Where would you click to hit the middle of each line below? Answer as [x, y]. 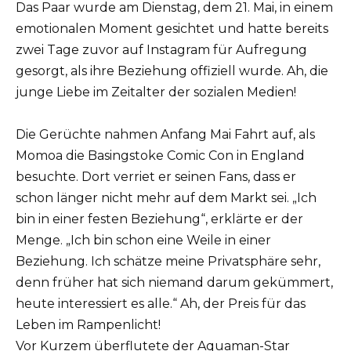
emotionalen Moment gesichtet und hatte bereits [172, 28]
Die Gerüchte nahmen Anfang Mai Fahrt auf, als [165, 134]
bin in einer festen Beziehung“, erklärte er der [159, 219]
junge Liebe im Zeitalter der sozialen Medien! [156, 92]
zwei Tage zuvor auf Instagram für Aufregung [161, 49]
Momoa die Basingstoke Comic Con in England [160, 155]
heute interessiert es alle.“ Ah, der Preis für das [161, 303]
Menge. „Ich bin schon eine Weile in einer [143, 240]
